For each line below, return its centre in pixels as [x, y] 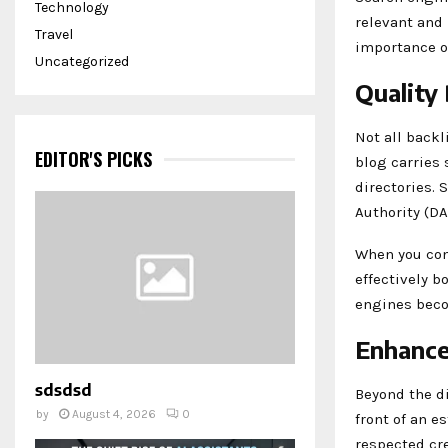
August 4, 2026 [114, 414]
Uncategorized [82, 61]
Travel [54, 34]
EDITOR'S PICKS [93, 159]
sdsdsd [63, 390]
